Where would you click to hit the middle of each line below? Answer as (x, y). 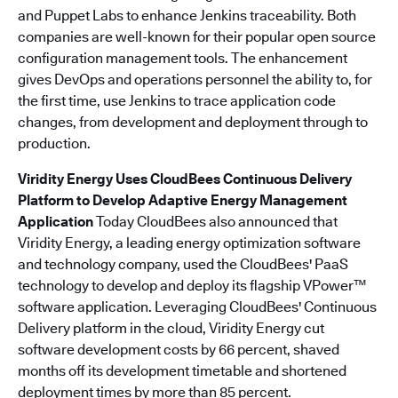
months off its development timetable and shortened (182, 371)
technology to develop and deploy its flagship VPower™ (192, 286)
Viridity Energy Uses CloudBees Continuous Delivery (185, 179)
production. (54, 143)
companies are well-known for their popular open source (197, 37)
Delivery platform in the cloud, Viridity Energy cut (171, 328)
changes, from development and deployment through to (193, 122)
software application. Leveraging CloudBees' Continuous (197, 307)
